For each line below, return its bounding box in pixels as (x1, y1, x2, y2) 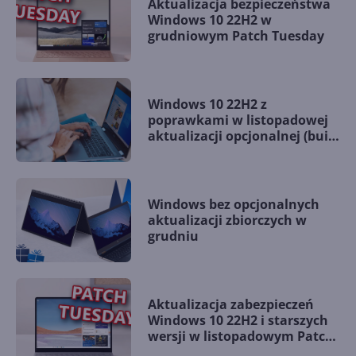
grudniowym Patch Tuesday (148, 27, 324, 45)
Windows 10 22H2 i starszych (148, 311, 328, 330)
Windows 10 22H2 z (148, 95, 267, 114)
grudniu (148, 227, 199, 246)
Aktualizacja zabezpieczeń (148, 296, 314, 314)
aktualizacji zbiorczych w (148, 211, 307, 230)
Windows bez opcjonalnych (148, 195, 319, 214)
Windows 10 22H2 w (148, 11, 272, 29)
